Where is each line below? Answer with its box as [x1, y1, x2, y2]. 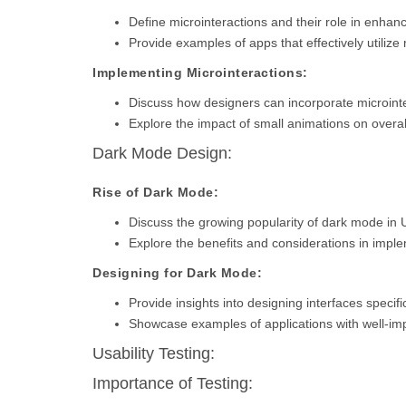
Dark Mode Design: [92, 144, 232, 162]
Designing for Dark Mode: [92, 266, 262, 280]
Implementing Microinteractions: [92, 65, 308, 80]
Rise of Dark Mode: [92, 185, 218, 199]
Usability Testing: [92, 344, 215, 362]
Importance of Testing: [92, 374, 253, 392]
